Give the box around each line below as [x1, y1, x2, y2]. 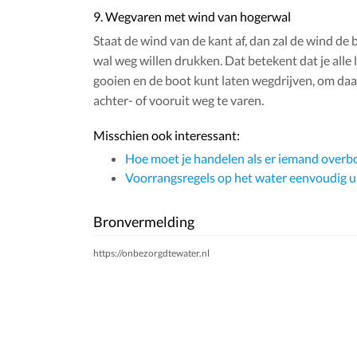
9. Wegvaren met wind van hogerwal [93, 9, 291, 25]
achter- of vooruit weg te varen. [93, 92, 264, 108]
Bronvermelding [93, 213, 194, 231]
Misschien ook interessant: [93, 127, 240, 143]
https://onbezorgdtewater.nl [93, 247, 210, 260]
